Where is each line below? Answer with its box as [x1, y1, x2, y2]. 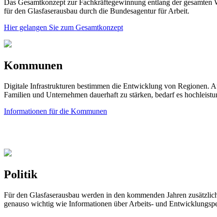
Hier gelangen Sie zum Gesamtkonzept [4, 23, 123, 32]
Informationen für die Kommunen [4, 107, 107, 116]
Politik [4, 168, 37, 181]
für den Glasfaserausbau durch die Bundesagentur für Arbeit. [4, 7, 189, 15]
